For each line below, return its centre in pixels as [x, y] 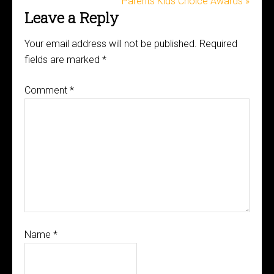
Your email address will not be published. [111, 44]
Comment [47, 90]
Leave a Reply [72, 18]
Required [218, 44]
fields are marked [63, 60]
